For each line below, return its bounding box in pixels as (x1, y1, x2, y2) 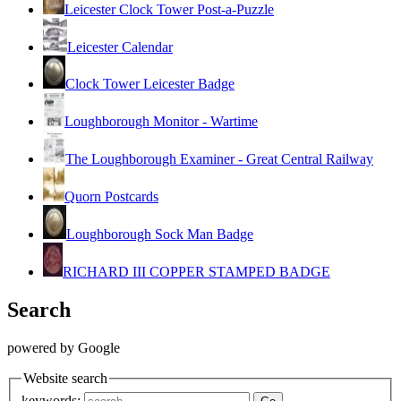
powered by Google (7, 340, 120, 356)
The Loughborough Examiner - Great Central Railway (65, 151, 373, 167)
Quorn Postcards (64, 189, 158, 205)
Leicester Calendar (67, 39, 173, 55)
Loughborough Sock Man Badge (66, 226, 253, 243)
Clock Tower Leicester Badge (65, 76, 235, 92)
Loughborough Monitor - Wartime (64, 114, 258, 130)
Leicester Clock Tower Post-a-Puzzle (64, 2, 274, 18)
